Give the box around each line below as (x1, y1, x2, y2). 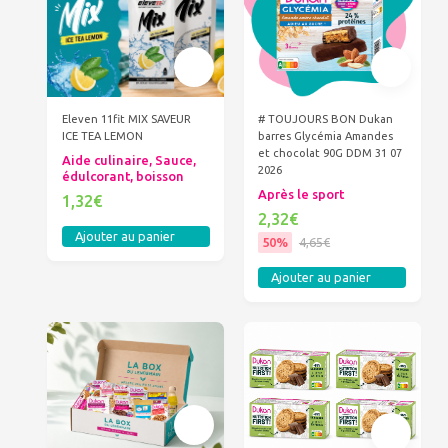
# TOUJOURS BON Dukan (258, 113, 394, 126)
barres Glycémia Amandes (258, 130, 394, 143)
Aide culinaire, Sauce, (61, 152, 196, 167)
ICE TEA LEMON (61, 130, 143, 143)
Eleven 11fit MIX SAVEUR (61, 113, 191, 126)
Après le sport (258, 186, 345, 201)
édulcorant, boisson (61, 168, 184, 183)
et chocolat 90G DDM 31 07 (258, 147, 403, 160)
